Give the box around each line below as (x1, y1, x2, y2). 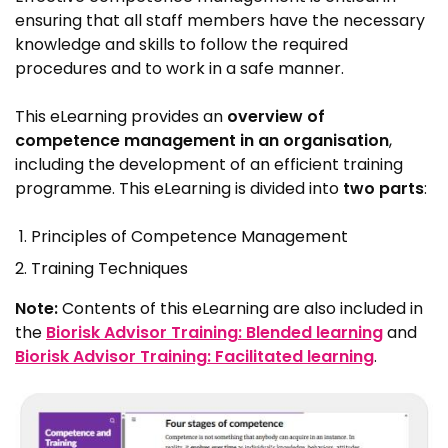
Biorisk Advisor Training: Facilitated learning (15, 345, 374, 368)
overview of (227, 105, 325, 128)
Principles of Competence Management (31, 225, 348, 248)
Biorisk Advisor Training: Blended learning (46, 321, 383, 344)
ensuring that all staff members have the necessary (15, 9, 425, 32)
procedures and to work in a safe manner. (15, 57, 348, 80)
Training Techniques (31, 257, 188, 280)
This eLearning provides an (15, 105, 227, 128)
